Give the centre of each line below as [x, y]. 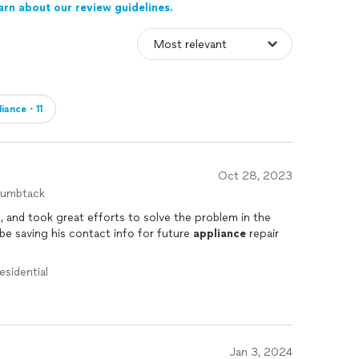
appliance [220, 234]
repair [262, 234]
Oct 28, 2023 [255, 176]
